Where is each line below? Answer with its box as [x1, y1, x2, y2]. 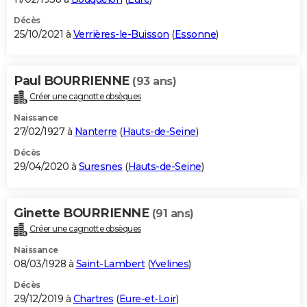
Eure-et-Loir [119, 292, 176, 305]
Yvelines [150, 257, 188, 270]
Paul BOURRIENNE [14, 73, 132, 88]
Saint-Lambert [75, 257, 145, 270]
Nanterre [74, 125, 117, 138]
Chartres [73, 292, 114, 305]
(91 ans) [151, 206, 194, 220]
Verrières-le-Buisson [73, 27, 169, 40]
